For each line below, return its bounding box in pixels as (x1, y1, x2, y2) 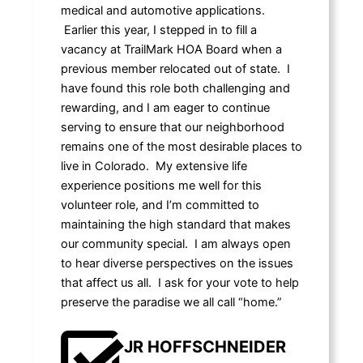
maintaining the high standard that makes (60, 216, 291, 232)
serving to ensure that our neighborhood (60, 119, 284, 135)
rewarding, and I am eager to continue (60, 100, 270, 115)
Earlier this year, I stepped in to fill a (60, 22, 257, 37)
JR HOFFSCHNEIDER (123, 336, 286, 357)
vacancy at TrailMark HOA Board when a (60, 41, 282, 57)
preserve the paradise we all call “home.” (60, 294, 282, 310)
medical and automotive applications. (60, 2, 265, 18)
